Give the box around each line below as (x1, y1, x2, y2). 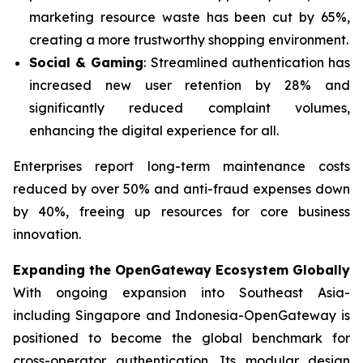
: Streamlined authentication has (143, 54, 351, 71)
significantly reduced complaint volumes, (29, 100, 350, 117)
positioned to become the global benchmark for (13, 330, 350, 347)
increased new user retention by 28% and (29, 77, 350, 94)
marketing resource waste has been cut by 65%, (29, 9, 350, 26)
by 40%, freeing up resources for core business (13, 203, 350, 220)
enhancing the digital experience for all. (29, 122, 279, 139)
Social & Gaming (29, 54, 144, 71)
